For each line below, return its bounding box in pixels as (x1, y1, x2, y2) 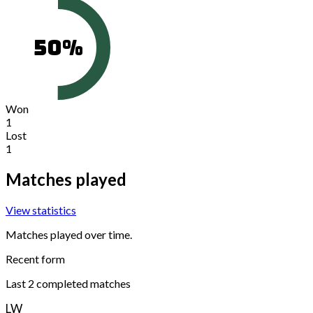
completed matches (34, 276, 131, 290)
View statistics (6, 203, 76, 217)
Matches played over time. (6, 227, 132, 241)
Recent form (6, 252, 65, 265)
